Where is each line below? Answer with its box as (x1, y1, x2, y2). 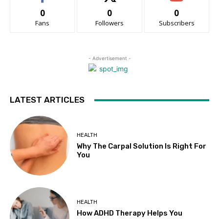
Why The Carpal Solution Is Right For (77, 141, 207, 151)
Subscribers (158, 19, 195, 27)
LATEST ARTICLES (10, 95, 85, 105)
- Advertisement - (88, 55, 131, 61)
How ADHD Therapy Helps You (77, 209, 183, 218)
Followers (95, 19, 124, 27)
